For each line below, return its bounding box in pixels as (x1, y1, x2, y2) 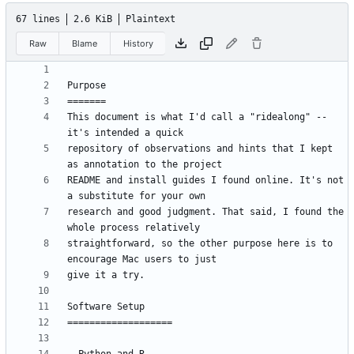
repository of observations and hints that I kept (67, 143, 333, 155)
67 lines (16, 13, 60, 25)
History (122, 37, 153, 49)
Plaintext (126, 13, 175, 25)
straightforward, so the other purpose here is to (67, 238, 333, 250)
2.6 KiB (73, 13, 112, 25)
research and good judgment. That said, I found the (67, 206, 344, 218)
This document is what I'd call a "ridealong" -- (67, 111, 327, 123)
